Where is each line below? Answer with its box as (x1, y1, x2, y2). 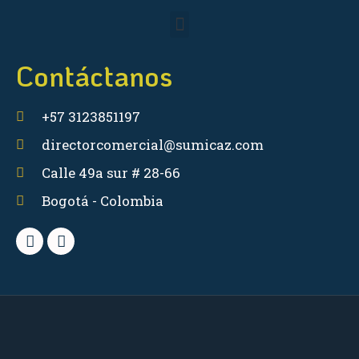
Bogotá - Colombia (42, 192, 164, 210)
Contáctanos (16, 57, 172, 94)
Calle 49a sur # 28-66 (42, 163, 181, 182)
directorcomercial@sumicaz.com (42, 135, 264, 154)
